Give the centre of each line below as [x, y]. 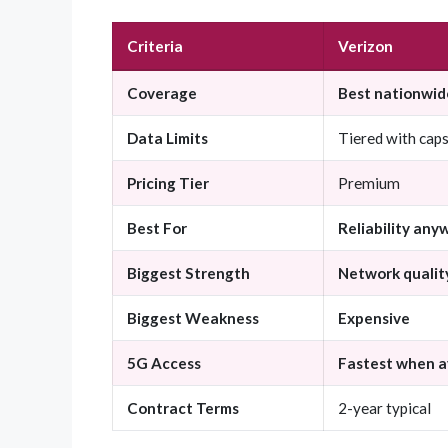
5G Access [164, 363]
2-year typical [384, 408]
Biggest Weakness [193, 318]
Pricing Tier [168, 183]
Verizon [365, 46]
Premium [369, 183]
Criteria [155, 46]
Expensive [374, 318]
